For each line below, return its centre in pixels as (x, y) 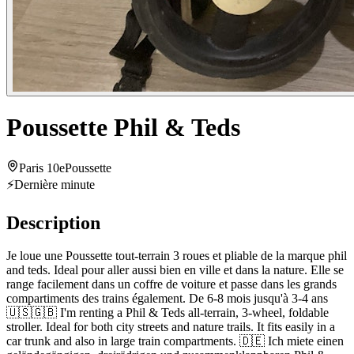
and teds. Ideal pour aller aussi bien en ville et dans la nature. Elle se (175, 270)
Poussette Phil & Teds (123, 128)
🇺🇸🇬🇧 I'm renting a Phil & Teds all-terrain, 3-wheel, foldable (168, 313)
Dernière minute (55, 184)
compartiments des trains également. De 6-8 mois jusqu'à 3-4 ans (167, 299)
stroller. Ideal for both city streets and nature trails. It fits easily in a (171, 327)
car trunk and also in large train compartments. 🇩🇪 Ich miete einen (175, 341)
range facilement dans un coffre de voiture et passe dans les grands (171, 284)
